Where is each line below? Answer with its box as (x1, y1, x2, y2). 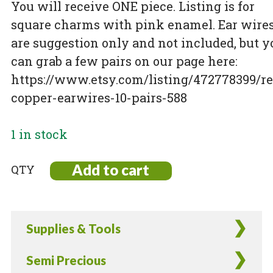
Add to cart (72, 161, 150, 179)
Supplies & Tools (26, 221, 121, 236)
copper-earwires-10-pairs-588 (10, 90, 187, 106)
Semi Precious (26, 253, 106, 268)
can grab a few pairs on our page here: (10, 53, 238, 69)
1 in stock (10, 126, 68, 143)
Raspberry (10, 178, 65, 193)
